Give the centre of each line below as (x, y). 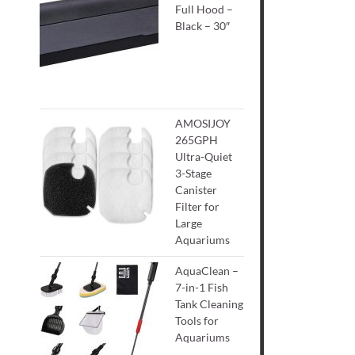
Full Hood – (204, 9)
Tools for (197, 321)
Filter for (198, 206)
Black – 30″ (203, 25)
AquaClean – (207, 271)
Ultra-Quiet (204, 156)
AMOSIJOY (203, 123)
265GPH (197, 139)
